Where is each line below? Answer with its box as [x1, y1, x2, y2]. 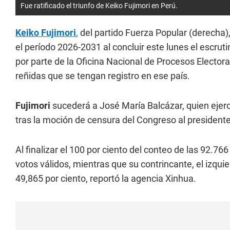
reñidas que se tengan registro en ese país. [15, 70, 190, 81]
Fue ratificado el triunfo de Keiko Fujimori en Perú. [21, 2, 178, 10]
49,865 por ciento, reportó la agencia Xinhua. [15, 173, 196, 184]
